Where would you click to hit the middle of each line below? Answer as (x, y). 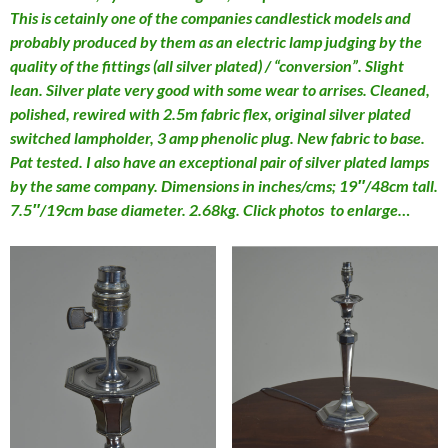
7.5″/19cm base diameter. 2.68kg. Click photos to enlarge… (210, 210)
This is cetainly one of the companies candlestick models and (210, 18)
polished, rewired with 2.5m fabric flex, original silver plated (210, 114)
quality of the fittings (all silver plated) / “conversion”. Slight (207, 66)
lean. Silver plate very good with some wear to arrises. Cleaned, (220, 90)
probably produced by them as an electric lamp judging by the (216, 42)
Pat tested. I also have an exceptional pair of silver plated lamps (219, 162)
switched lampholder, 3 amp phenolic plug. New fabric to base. (217, 138)
